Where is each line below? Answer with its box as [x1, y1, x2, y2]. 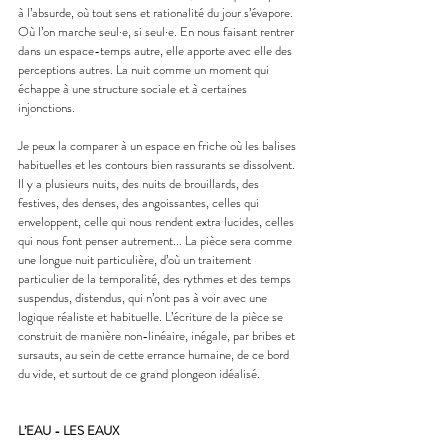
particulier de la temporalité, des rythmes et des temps [18, 268, 294, 288]
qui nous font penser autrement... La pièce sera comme [18, 230, 295, 250]
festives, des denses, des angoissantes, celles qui [18, 192, 262, 212]
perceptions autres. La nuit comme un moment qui [18, 59, 272, 79]
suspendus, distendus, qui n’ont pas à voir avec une [18, 287, 270, 307]
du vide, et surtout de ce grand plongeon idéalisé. [18, 363, 260, 383]
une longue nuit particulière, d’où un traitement [18, 249, 254, 269]
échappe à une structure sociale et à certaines [18, 78, 250, 98]
